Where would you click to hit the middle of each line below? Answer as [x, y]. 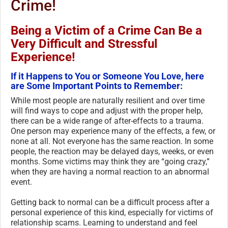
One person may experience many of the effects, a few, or [113, 131]
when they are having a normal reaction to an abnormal [110, 172]
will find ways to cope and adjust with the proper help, [107, 110]
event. [21, 182]
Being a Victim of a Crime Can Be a [106, 30]
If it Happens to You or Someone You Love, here [107, 76]
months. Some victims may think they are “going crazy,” [110, 161]
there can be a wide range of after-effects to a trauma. [107, 121]
